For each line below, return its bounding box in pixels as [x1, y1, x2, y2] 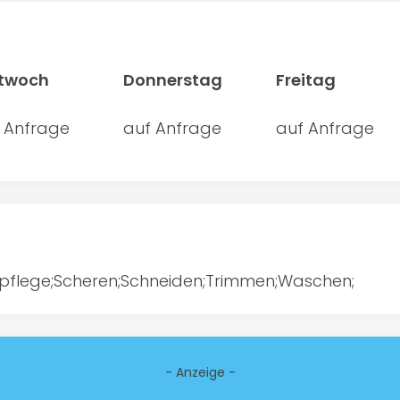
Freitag [276, 68, 336, 91]
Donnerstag [123, 68, 222, 91]
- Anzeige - [164, 362, 236, 381]
